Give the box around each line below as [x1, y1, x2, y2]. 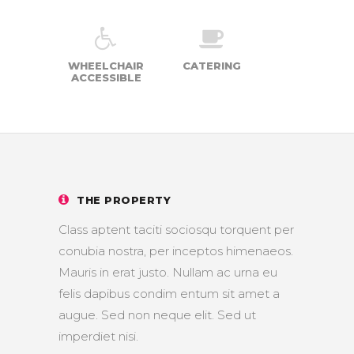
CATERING [183, 59, 241, 73]
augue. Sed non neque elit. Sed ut [58, 307, 256, 323]
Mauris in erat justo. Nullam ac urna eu [58, 265, 277, 281]
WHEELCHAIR [68, 59, 144, 73]
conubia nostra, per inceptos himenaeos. [58, 243, 293, 259]
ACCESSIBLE [70, 71, 141, 85]
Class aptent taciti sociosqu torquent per [58, 222, 294, 238]
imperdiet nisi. [58, 329, 138, 345]
